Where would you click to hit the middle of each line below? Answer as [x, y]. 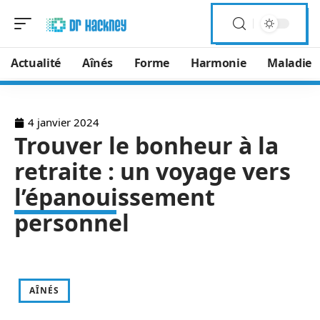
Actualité [36, 63]
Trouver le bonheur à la [146, 145]
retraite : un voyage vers [152, 171]
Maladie [290, 63]
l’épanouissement [115, 197]
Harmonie [218, 63]
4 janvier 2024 [64, 122]
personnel [72, 222]
